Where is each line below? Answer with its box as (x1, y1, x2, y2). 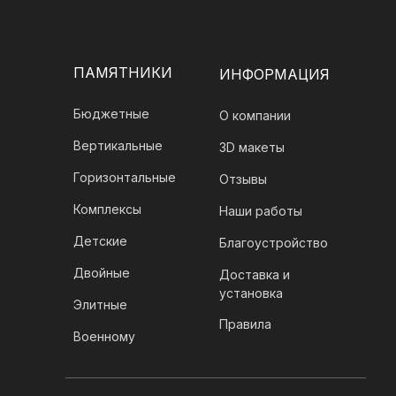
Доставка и (219, 267, 290, 282)
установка (219, 286, 283, 301)
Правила (219, 316, 271, 331)
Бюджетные (73, 106, 149, 121)
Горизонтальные (73, 170, 176, 185)
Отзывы (219, 171, 267, 187)
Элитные (73, 297, 127, 312)
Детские (73, 233, 127, 248)
